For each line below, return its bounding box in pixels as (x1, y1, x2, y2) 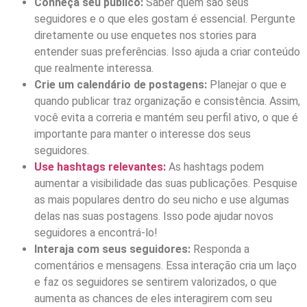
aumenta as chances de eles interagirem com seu (34, 292, 272, 306)
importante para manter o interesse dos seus (34, 127, 251, 141)
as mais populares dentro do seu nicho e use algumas (34, 193, 289, 207)
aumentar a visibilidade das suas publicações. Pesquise (34, 177, 297, 191)
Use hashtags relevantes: (34, 160, 166, 174)
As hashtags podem (169, 160, 264, 174)
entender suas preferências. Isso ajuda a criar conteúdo (34, 45, 300, 59)
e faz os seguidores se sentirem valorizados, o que (34, 275, 277, 289)
